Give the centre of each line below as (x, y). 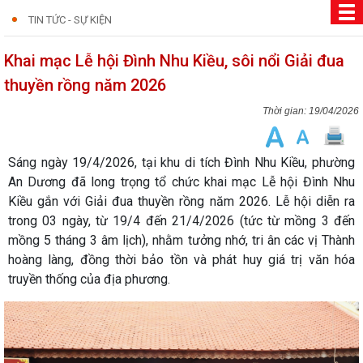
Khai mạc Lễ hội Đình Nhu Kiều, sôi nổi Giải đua (174, 61)
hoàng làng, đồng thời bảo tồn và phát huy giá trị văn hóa (181, 260)
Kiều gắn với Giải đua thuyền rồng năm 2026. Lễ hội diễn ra (181, 201)
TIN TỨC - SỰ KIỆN (70, 20)
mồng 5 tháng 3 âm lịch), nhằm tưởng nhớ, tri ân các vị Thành (181, 240)
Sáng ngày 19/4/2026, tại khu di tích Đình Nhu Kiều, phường (181, 162)
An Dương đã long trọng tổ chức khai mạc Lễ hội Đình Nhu (181, 182)
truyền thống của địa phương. (89, 279)
